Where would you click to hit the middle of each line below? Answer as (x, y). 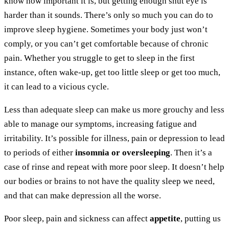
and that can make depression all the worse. (83, 196)
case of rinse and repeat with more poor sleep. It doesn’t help (114, 167)
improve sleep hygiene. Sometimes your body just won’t (106, 30)
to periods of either (40, 153)
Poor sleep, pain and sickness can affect (77, 219)
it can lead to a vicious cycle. (58, 87)
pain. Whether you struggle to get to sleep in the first (99, 58)
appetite (165, 219)
